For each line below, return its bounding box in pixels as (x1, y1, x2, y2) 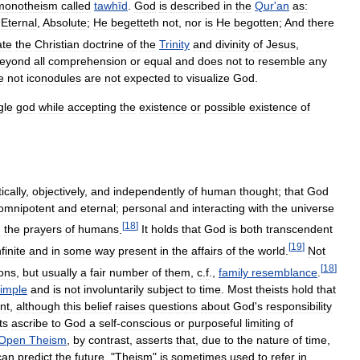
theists (256, 282, 288, 296)
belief (84, 299, 112, 313)
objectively (32, 184, 84, 198)
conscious (121, 316, 171, 329)
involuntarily (84, 282, 144, 296)
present (118, 244, 157, 258)
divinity (215, 37, 250, 51)
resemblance (252, 265, 317, 279)
